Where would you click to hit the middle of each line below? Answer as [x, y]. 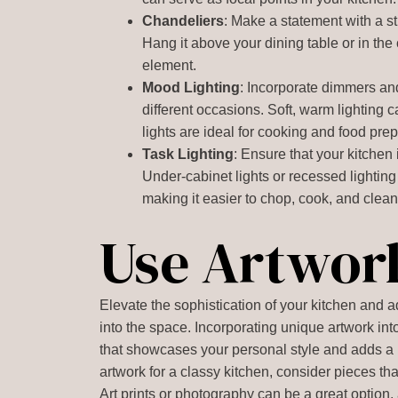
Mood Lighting [191, 88]
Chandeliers [183, 21]
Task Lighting [188, 154]
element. [170, 65]
